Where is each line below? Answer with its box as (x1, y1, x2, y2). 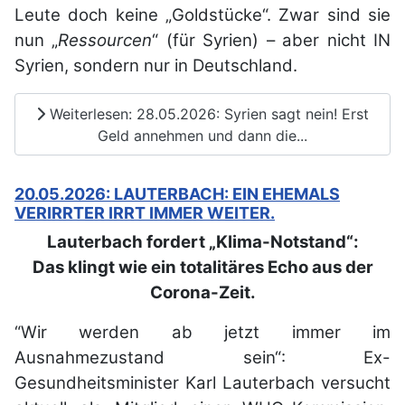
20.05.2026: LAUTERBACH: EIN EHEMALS (14, 184, 340, 204)
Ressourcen (58, 30, 153, 52)
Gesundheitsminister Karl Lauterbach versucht (14, 372, 391, 394)
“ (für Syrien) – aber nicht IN (152, 30, 391, 52)
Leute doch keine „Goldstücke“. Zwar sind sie (14, 5, 391, 26)
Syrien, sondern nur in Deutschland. (14, 55, 297, 77)
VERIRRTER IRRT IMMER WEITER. (14, 203, 275, 223)
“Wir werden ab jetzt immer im (14, 322, 391, 344)
